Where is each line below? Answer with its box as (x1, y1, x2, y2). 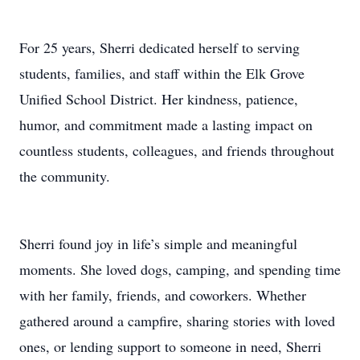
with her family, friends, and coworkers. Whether (19, 284, 306, 305)
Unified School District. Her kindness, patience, (19, 89, 298, 109)
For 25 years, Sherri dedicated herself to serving (19, 38, 300, 58)
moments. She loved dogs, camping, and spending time (19, 259, 341, 279)
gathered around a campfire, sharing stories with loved (19, 310, 335, 330)
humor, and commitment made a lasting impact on (19, 115, 313, 135)
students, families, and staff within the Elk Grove (19, 63, 305, 84)
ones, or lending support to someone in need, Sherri (19, 336, 321, 356)
